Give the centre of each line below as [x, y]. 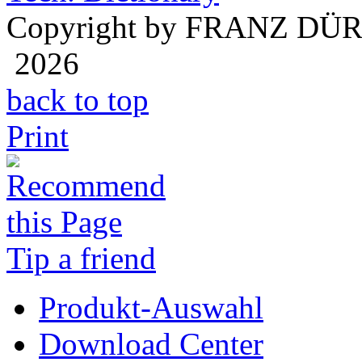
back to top [78, 100]
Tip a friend [81, 259]
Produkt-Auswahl [151, 308]
